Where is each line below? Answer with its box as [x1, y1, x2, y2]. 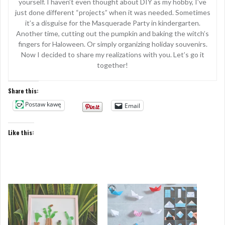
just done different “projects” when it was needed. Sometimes [15, 8, 210, 17]
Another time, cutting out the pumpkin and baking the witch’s [16, 29, 209, 38]
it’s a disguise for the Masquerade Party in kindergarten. [25, 19, 200, 28]
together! [97, 61, 128, 70]
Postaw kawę [25, 100, 61, 109]
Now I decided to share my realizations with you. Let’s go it [21, 50, 204, 59]
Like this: [8, 128, 34, 137]
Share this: [8, 86, 39, 95]
